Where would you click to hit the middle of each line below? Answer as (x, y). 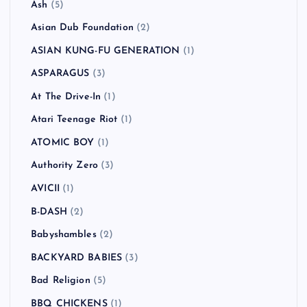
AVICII (45, 189)
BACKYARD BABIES (77, 258)
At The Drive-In (66, 97)
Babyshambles (64, 235)
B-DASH (49, 212)
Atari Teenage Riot (74, 120)
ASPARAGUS (60, 74)
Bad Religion (61, 281)
